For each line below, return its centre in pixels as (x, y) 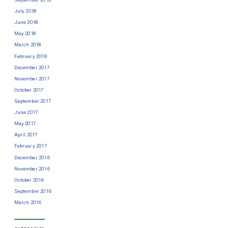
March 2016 (27, 202)
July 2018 (25, 11)
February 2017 (30, 146)
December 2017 (32, 67)
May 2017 (25, 124)
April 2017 (26, 135)
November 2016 (32, 168)
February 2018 (30, 56)
